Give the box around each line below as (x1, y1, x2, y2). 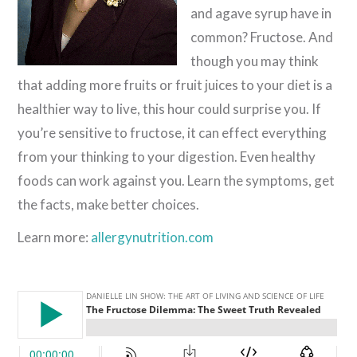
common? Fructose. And (190, 29, 334, 46)
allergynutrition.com (91, 229, 214, 246)
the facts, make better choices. (18, 196, 200, 214)
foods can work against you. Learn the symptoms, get (18, 172, 335, 190)
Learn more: (18, 229, 92, 246)
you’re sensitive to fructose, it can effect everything (18, 124, 328, 142)
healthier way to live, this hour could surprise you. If (18, 100, 322, 118)
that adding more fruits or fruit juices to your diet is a (18, 76, 333, 94)
